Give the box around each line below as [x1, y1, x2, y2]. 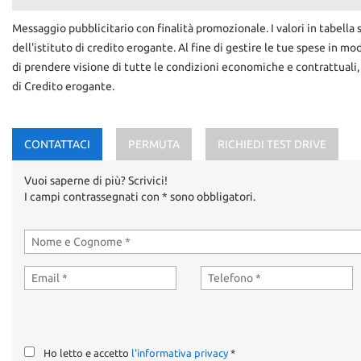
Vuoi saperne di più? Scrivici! [24, 174, 168, 187]
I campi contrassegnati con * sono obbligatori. [24, 190, 255, 203]
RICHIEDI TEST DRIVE [218, 138, 326, 151]
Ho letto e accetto [44, 347, 131, 359]
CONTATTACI [24, 138, 90, 151]
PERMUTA [128, 138, 180, 151]
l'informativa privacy [131, 347, 228, 359]
